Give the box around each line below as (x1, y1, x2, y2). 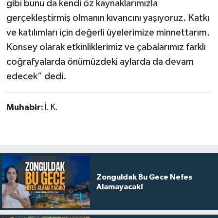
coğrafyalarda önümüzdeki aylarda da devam (6, 56, 194, 67)
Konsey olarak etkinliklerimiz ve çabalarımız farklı (6, 42, 206, 52)
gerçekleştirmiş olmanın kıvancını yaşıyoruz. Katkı (6, 13, 209, 23)
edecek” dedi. (6, 71, 67, 81)
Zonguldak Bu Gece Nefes (96, 173, 192, 181)
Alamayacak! (96, 182, 143, 191)
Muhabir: (6, 103, 45, 112)
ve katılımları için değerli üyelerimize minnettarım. (6, 27, 210, 37)
